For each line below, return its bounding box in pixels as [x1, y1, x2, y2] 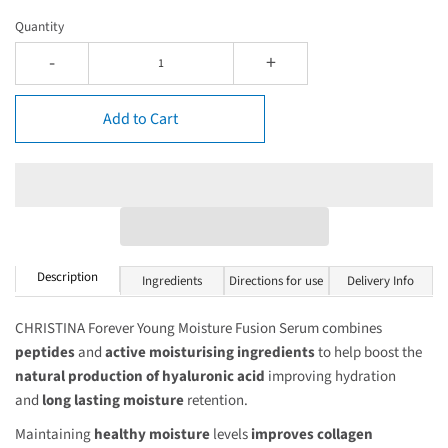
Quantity [15, 16, 64, 36]
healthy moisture [94, 423, 210, 445]
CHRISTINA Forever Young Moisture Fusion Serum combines [15, 317, 382, 339]
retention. [184, 389, 251, 411]
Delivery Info [347, 271, 415, 290]
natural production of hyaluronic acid [15, 365, 265, 387]
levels [210, 423, 251, 445]
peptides [15, 341, 75, 363]
